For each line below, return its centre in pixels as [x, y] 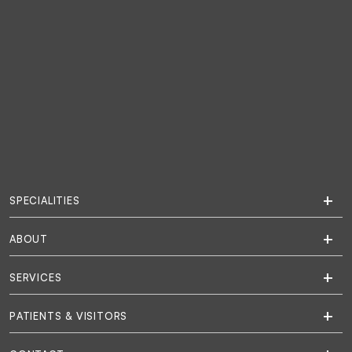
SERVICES [36, 277]
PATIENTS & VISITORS [69, 315]
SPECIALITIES [45, 200]
